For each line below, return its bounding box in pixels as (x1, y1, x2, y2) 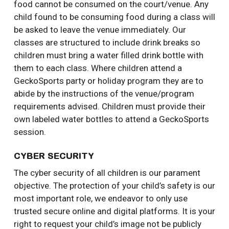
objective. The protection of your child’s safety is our (13, 180, 215, 191)
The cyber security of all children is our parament (13, 168, 200, 178)
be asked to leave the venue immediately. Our (13, 24, 186, 35)
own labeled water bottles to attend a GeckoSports (13, 113, 209, 124)
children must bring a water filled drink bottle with (13, 50, 203, 60)
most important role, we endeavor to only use (13, 193, 188, 204)
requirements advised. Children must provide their (13, 101, 205, 111)
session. (13, 126, 46, 137)
